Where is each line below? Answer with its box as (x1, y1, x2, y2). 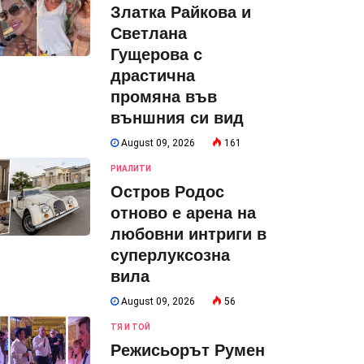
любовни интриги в (110, 225, 266, 243)
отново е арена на (110, 204, 256, 222)
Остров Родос (110, 183, 224, 201)
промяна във (110, 88, 217, 106)
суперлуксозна (110, 246, 230, 264)
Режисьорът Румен (110, 341, 265, 359)
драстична (110, 67, 195, 84)
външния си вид (110, 109, 244, 127)
